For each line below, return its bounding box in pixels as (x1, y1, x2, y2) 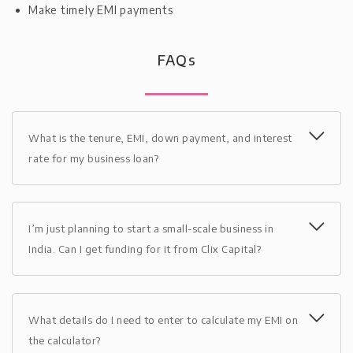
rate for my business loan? (28, 151, 158, 165)
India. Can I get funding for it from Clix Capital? (28, 243, 261, 256)
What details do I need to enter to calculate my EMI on (28, 314, 298, 327)
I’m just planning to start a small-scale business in (28, 222, 273, 236)
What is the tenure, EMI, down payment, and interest (28, 131, 292, 144)
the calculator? (28, 334, 101, 347)
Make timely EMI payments (28, 2, 173, 17)
